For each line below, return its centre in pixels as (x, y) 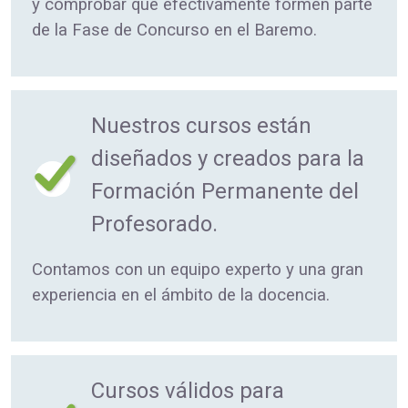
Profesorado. (154, 224)
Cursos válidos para (187, 390)
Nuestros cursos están (201, 125)
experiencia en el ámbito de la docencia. (181, 295)
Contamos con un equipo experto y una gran (198, 269)
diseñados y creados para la (227, 158)
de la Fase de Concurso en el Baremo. (174, 30)
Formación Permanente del (224, 191)
